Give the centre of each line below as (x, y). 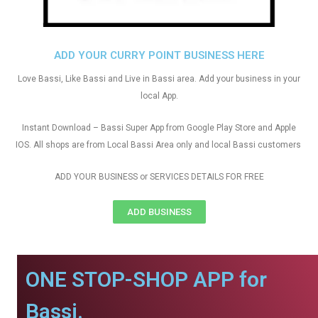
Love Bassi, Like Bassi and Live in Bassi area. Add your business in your (159, 79)
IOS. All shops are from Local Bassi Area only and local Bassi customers (159, 145)
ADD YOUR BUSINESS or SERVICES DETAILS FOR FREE (159, 177)
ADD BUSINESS (159, 212)
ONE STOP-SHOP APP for (146, 279)
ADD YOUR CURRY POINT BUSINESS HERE (159, 55)
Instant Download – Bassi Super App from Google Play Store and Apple (159, 128)
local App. (159, 96)
